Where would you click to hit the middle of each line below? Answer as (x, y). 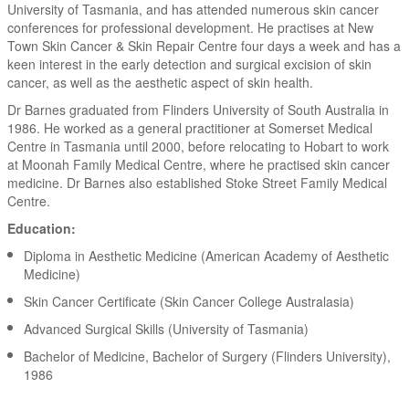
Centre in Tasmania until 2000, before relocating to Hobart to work (198, 147)
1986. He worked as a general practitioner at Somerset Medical (189, 128)
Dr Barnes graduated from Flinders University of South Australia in (198, 110)
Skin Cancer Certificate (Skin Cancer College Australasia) (189, 302)
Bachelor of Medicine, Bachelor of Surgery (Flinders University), (207, 357)
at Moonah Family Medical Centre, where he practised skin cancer (198, 165)
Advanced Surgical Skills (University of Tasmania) (166, 329)
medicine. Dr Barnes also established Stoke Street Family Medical (197, 183)
